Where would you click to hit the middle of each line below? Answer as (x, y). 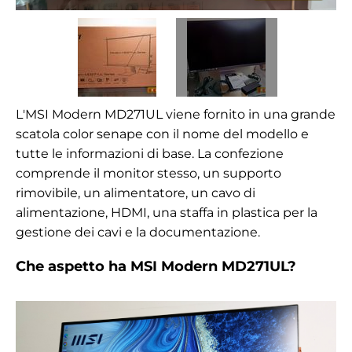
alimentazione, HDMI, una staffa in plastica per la (167, 213)
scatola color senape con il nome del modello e (162, 134)
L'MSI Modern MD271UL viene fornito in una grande (176, 115)
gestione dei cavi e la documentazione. (138, 233)
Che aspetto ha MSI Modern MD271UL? (156, 267)
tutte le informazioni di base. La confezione (150, 154)
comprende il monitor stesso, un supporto (148, 174)
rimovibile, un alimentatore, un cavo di (136, 193)
